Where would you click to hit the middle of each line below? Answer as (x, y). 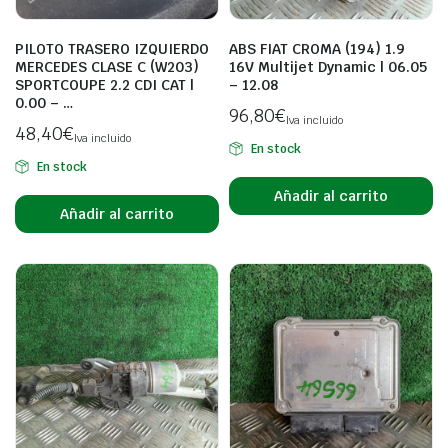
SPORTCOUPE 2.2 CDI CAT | (104, 85)
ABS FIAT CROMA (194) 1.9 (317, 49)
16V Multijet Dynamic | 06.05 (328, 67)
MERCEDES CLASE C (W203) (107, 67)
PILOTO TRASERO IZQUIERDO (112, 49)
